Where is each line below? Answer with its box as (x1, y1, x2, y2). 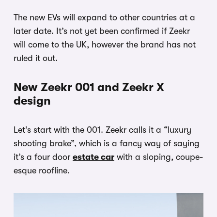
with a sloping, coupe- (114, 152, 203, 162)
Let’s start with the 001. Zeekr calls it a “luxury (14, 125, 191, 135)
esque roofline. (14, 166, 70, 176)
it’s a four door (14, 152, 73, 162)
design (14, 94, 51, 108)
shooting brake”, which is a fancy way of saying (14, 139, 200, 149)
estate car (73, 152, 114, 162)
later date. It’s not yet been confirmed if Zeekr (14, 26, 190, 36)
